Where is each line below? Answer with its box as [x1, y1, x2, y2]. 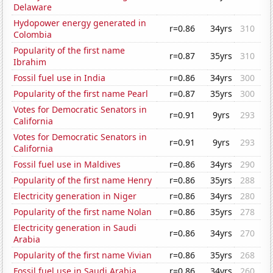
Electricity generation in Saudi [13, 222, 137, 234]
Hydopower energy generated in [13, 17, 147, 29]
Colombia [13, 29, 52, 41]
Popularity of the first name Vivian [13, 249, 152, 261]
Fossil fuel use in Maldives [13, 158, 121, 171]
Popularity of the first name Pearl [13, 88, 149, 100]
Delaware [13, 1, 52, 13]
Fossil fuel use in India [13, 72, 106, 84]
